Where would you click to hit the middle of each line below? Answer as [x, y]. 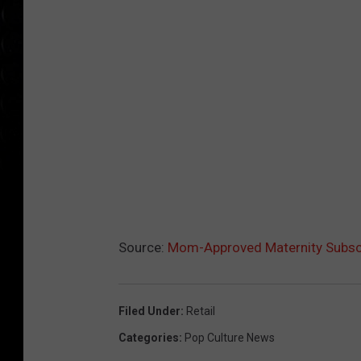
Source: [143, 247]
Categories [149, 337]
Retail [201, 311]
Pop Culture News [230, 337]
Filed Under [149, 311]
